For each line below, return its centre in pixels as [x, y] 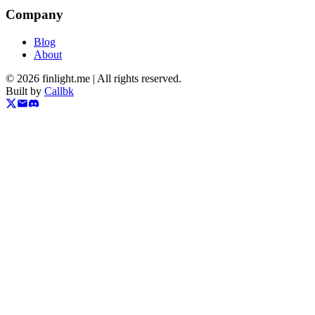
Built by [25, 91]
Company [34, 15]
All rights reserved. [139, 79]
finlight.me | [68, 79]
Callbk [59, 91]
